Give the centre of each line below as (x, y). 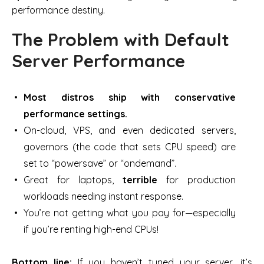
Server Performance (98, 60)
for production (197, 179)
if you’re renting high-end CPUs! (91, 229)
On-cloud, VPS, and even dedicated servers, (130, 130)
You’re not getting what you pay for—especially (130, 212)
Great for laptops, (73, 179)
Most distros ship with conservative (130, 97)
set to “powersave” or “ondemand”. (100, 163)
